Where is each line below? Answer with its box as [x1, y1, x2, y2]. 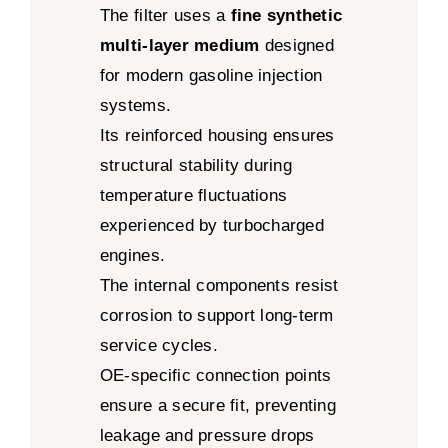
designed [259, 35, 334, 55]
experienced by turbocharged [99, 215, 324, 235]
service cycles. [99, 335, 218, 355]
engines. [99, 245, 166, 265]
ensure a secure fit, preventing [99, 395, 336, 415]
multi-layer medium [99, 35, 260, 55]
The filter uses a [99, 5, 231, 25]
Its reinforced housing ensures [99, 125, 335, 145]
